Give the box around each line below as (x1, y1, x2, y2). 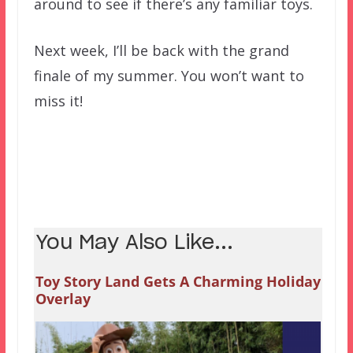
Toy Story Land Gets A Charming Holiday (35, 271, 321, 291)
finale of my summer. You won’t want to (33, 65, 304, 85)
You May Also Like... (35, 232, 233, 253)
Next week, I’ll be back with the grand (33, 40, 289, 60)
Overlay (35, 288, 91, 308)
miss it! (33, 91, 83, 110)
